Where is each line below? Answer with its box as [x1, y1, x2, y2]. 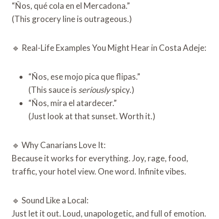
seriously [78, 85, 110, 95]
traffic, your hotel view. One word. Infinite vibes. [12, 166, 186, 177]
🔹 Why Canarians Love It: [12, 140, 106, 151]
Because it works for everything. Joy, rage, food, [12, 153, 188, 164]
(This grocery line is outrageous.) [12, 14, 132, 24]
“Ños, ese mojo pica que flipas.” [28, 71, 140, 82]
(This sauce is [28, 85, 78, 95]
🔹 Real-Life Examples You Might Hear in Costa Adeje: [12, 43, 206, 53]
